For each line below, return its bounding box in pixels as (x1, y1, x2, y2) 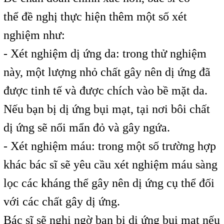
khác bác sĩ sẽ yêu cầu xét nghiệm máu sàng (3, 157, 217, 171)
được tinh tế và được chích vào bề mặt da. (3, 83, 207, 97)
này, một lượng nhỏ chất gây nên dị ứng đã (3, 65, 210, 78)
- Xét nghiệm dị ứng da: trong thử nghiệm (3, 46, 206, 60)
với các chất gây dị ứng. (3, 194, 120, 208)
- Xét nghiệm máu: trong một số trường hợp (3, 139, 216, 152)
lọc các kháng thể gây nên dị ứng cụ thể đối (3, 176, 214, 189)
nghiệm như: (3, 28, 65, 41)
